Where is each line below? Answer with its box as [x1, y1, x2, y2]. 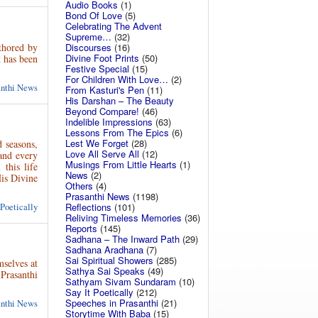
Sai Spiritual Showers [65, 253, 153, 267]
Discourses [65, 40, 111, 54]
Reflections [65, 200, 111, 214]
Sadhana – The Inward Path [65, 232, 180, 246]
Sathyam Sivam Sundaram [65, 275, 176, 288]
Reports [65, 221, 97, 235]
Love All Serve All [65, 147, 139, 160]
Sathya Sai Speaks [65, 264, 145, 278]
